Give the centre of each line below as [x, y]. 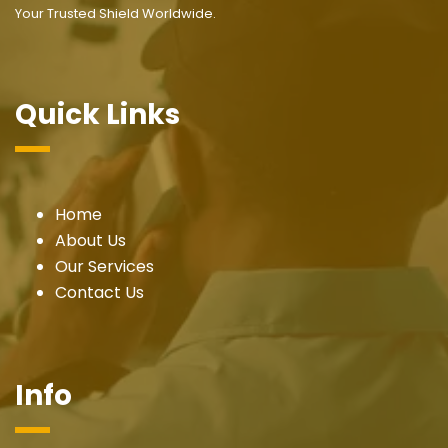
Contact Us [99, 292]
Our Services [104, 266]
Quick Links [97, 114]
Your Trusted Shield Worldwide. [115, 13]
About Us [90, 240]
